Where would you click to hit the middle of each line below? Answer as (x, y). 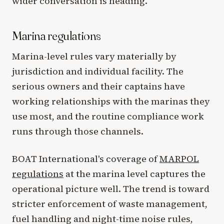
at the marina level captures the (134, 174)
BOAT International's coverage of (86, 159)
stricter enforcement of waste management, (110, 204)
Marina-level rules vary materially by (94, 56)
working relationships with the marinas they (111, 101)
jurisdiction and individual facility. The (98, 71)
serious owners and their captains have (98, 86)
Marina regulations (57, 36)
